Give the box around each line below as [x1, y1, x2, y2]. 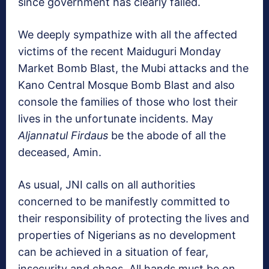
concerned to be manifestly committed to [18, 195, 230, 208]
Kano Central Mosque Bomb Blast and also [18, 79, 235, 92]
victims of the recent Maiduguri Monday [18, 45, 221, 58]
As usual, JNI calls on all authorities [18, 178, 195, 192]
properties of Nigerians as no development [18, 229, 236, 242]
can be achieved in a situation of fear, [18, 246, 208, 259]
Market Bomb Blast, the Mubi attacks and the [18, 62, 249, 75]
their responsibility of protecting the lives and [18, 212, 249, 225]
